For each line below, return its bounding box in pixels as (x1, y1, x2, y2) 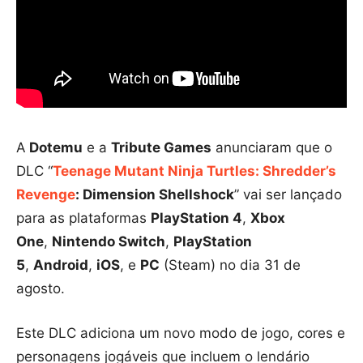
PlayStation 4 (151, 209, 242, 226)
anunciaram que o (211, 139, 332, 156)
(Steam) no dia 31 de (160, 256, 301, 273)
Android (33, 256, 88, 273)
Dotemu (26, 139, 83, 156)
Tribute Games (111, 139, 211, 156)
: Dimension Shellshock (75, 186, 234, 203)
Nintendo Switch (52, 233, 165, 250)
